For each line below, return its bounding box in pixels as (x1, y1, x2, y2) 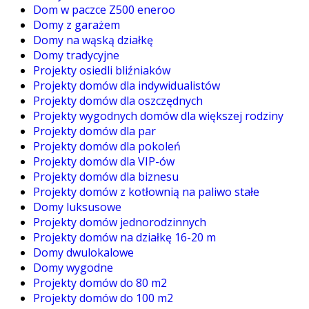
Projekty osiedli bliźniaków (33, 63, 170, 79)
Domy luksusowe (33, 199, 121, 215)
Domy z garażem (33, 17, 120, 33)
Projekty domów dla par (33, 123, 156, 139)
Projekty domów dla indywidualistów (33, 78, 220, 94)
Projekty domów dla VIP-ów (33, 154, 175, 170)
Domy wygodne (33, 260, 113, 276)
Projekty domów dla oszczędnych (33, 93, 203, 109)
